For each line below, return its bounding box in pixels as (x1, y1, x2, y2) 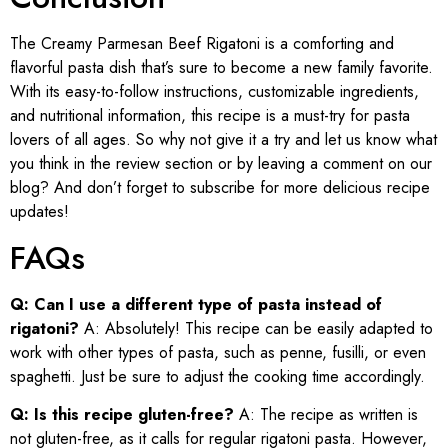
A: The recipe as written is (234, 403, 418, 427)
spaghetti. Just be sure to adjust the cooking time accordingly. (10, 364, 425, 388)
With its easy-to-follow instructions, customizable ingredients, (10, 80, 419, 104)
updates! (10, 200, 69, 224)
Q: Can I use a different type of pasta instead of (10, 292, 382, 316)
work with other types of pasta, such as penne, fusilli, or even (10, 340, 426, 364)
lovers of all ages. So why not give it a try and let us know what (10, 128, 437, 152)
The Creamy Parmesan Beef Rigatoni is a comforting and (10, 32, 394, 56)
